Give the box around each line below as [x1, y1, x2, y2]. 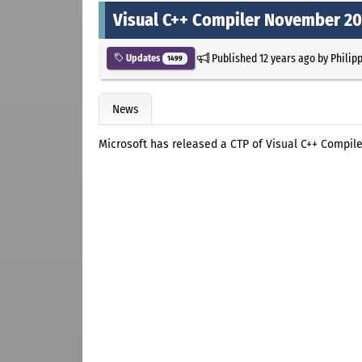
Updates [124, 52, 162, 64]
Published [208, 50, 259, 65]
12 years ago [259, 50, 315, 65]
